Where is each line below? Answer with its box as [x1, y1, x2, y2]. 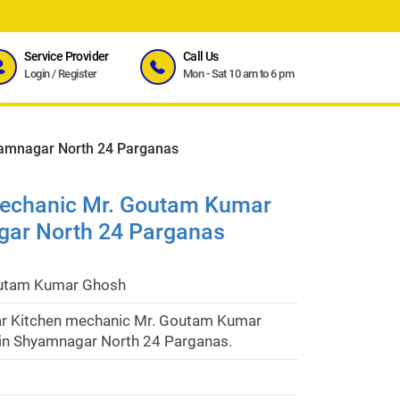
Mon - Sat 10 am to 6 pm [182, 67, 294, 81]
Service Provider [24, 49, 109, 64]
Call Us [182, 49, 219, 64]
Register [58, 67, 97, 81]
